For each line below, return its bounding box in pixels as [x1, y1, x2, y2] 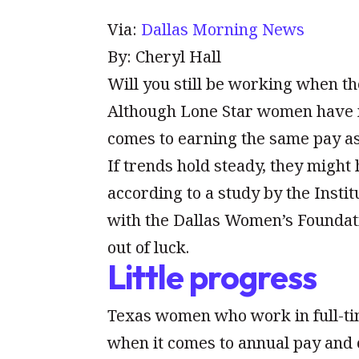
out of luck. [107, 236, 190, 259]
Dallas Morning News [141, 18, 305, 41]
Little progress [107, 256, 317, 299]
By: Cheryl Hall [107, 46, 222, 68]
